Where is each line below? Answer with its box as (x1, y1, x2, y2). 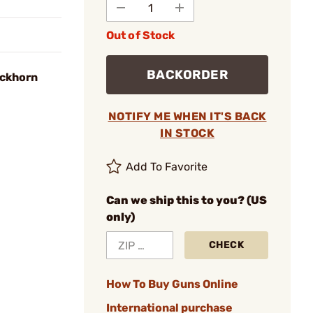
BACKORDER (146, 67, 228, 82)
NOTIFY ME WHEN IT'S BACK (108, 110, 267, 123)
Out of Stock (106, 29, 175, 42)
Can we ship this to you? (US (106, 194, 267, 207)
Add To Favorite (126, 160, 208, 173)
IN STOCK (160, 126, 214, 140)
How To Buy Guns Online (106, 277, 238, 291)
